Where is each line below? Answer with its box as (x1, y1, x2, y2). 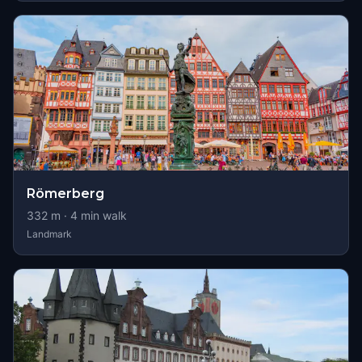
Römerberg (27, 186, 104, 201)
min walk (78, 208, 127, 222)
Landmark (27, 228, 72, 240)
